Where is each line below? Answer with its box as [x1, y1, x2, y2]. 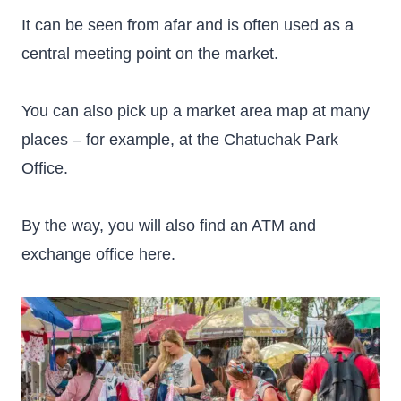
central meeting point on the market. [21, 45, 278, 63]
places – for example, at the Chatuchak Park [21, 131, 338, 149]
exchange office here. [21, 245, 175, 263]
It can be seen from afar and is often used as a [21, 16, 354, 34]
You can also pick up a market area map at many [21, 102, 370, 120]
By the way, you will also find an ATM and [21, 217, 316, 235]
